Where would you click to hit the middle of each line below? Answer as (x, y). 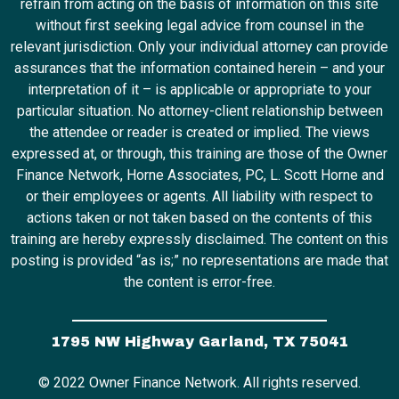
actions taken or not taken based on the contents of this (199, 218)
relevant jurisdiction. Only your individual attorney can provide (199, 47)
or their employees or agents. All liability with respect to (199, 197)
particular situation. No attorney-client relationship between (199, 111)
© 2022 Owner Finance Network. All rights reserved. (199, 382)
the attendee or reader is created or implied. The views (199, 133)
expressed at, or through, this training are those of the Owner (199, 154)
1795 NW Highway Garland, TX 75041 (199, 341)
